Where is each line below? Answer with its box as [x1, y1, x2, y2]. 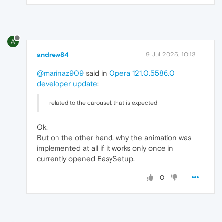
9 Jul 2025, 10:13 [146, 50, 196, 58]
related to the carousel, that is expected [49, 99, 157, 106]
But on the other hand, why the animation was [37, 133, 191, 142]
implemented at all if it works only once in [37, 143, 173, 152]
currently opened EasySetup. [37, 154, 135, 163]
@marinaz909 [37, 68, 84, 77]
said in [84, 68, 109, 77]
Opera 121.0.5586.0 [109, 68, 175, 77]
